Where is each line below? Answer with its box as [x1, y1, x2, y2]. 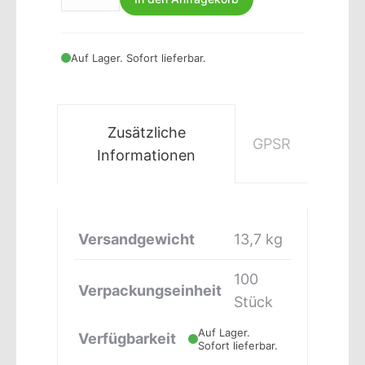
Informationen [97, 147, 196, 164]
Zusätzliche [107, 124, 186, 141]
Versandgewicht [78, 231, 195, 248]
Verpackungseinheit [78, 282, 222, 299]
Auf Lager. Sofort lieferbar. [71, 51, 206, 64]
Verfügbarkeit [78, 330, 176, 347]
